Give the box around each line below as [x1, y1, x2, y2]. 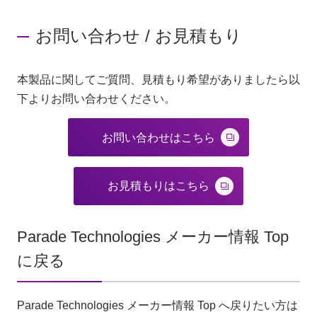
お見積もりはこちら [108, 180, 209, 192]
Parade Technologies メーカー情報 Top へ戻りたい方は [16, 299, 298, 312]
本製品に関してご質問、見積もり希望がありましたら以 [16, 74, 300, 86]
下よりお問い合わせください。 [16, 93, 175, 105]
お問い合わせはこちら [102, 131, 215, 144]
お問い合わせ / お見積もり [35, 26, 243, 46]
